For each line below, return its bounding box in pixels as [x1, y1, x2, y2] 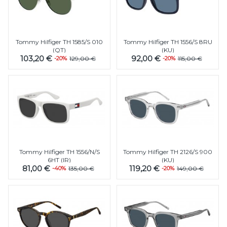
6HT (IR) [48, 156, 71, 164]
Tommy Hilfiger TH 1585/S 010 [16, 37, 103, 46]
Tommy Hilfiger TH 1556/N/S [19, 148, 100, 156]
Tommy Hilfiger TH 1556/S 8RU [123, 37, 212, 46]
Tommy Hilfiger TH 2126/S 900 [123, 148, 212, 156]
